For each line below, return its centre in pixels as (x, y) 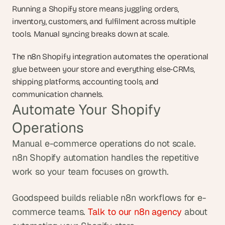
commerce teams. (50, 212)
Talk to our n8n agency (135, 212)
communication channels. (58, 94)
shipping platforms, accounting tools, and (85, 82)
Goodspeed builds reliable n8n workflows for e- (109, 198)
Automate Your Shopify (86, 109)
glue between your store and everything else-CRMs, (103, 69)
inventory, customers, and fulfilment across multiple (104, 21)
